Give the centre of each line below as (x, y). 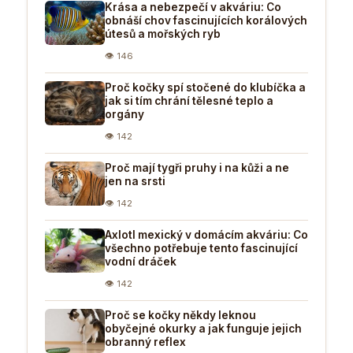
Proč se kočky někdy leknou (180, 315)
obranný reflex (145, 342)
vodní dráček (141, 261)
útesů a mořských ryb (163, 33)
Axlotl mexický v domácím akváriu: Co (206, 234)
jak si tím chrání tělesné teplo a (189, 100)
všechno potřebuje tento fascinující (201, 248)
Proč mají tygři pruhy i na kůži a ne (197, 167)
